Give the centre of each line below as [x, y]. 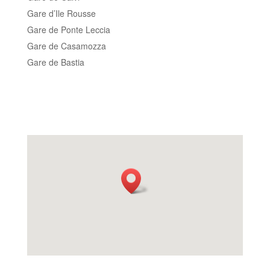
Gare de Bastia [55, 62]
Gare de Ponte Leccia [68, 29]
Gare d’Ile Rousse [61, 13]
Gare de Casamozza [66, 46]
